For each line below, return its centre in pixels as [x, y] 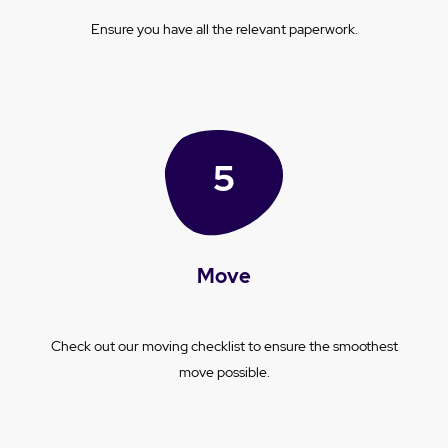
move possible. [224, 371]
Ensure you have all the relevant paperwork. [224, 28]
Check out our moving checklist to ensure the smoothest [224, 345]
